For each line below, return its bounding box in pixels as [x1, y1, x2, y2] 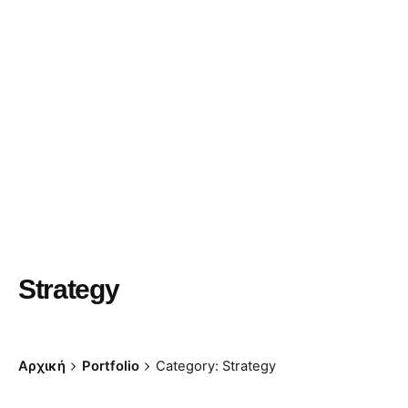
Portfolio [81, 358, 139, 375]
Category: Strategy [155, 358, 276, 375]
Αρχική [18, 358, 66, 375]
